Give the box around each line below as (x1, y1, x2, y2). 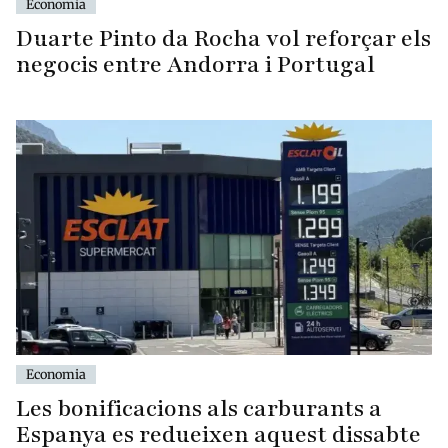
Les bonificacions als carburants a (16, 393, 382, 425)
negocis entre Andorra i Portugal (16, 49, 375, 81)
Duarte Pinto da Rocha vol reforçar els (16, 23, 431, 55)
